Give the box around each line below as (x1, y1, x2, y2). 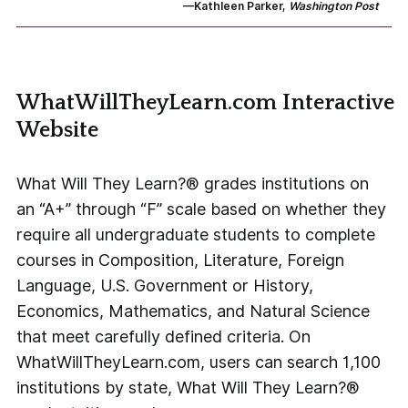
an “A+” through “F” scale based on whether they (16, 199, 387, 219)
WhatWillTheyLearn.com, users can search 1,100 (16, 352, 382, 372)
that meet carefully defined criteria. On (16, 327, 311, 347)
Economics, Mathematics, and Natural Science (16, 301, 371, 321)
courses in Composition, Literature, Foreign (16, 250, 345, 270)
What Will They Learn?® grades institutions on (16, 174, 370, 194)
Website (16, 118, 99, 143)
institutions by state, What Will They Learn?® (16, 378, 361, 398)
